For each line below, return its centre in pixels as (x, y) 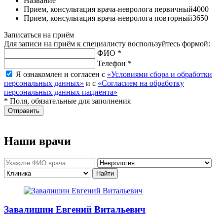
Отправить (24, 110)
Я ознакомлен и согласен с (61, 74)
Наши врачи (37, 141)
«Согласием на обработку (141, 83)
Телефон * (114, 63)
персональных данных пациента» (61, 92)
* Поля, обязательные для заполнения (67, 101)
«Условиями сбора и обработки (160, 74)
